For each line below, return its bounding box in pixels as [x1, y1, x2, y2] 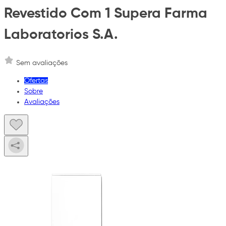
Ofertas [24, 77, 48, 84]
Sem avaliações [16, 59, 68, 67]
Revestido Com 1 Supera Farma [4, 7, 207, 21]
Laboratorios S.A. [4, 28, 118, 42]
